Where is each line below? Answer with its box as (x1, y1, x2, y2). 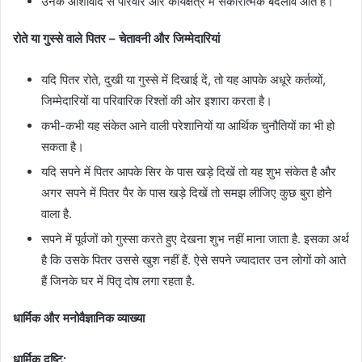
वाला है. (41, 205, 72, 221)
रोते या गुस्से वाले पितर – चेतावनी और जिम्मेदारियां (13, 30, 220, 46)
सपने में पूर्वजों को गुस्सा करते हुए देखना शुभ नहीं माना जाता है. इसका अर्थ (41, 230, 349, 246)
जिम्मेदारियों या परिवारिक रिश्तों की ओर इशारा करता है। (41, 92, 272, 108)
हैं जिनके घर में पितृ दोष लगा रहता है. (41, 272, 195, 288)
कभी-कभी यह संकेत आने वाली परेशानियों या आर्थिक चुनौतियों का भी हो (41, 117, 335, 133)
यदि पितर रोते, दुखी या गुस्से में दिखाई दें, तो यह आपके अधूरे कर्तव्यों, (41, 71, 326, 87)
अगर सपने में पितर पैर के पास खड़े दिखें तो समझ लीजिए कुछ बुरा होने (41, 184, 332, 200)
